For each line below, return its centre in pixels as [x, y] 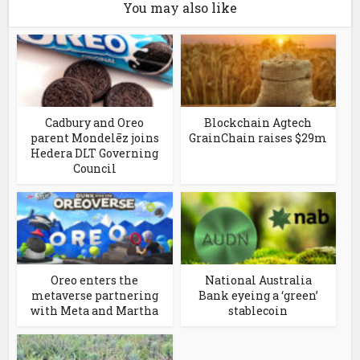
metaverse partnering [94, 296]
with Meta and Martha [95, 311]
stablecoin [258, 311]
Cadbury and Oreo [95, 123]
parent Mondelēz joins [94, 138]
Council [94, 169]
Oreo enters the [95, 280]
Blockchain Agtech [258, 123]
